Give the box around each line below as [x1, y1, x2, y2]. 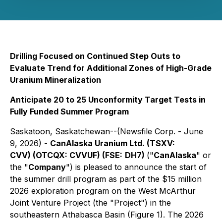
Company [28, 162, 66, 172]
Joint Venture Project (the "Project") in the [10, 198, 171, 208]
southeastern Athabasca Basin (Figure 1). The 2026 [10, 210, 204, 220]
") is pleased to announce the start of [66, 162, 207, 172]
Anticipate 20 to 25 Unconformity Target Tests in [10, 95, 206, 105]
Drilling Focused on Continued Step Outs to [10, 51, 180, 61]
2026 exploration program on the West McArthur [10, 186, 196, 196]
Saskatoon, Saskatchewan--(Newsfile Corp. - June [10, 126, 203, 136]
